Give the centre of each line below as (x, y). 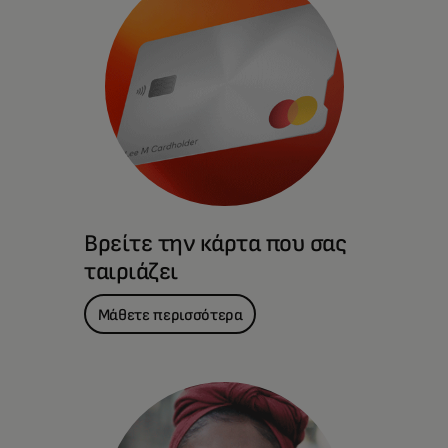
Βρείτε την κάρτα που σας (215, 244)
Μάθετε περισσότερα (170, 314)
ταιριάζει (131, 272)
